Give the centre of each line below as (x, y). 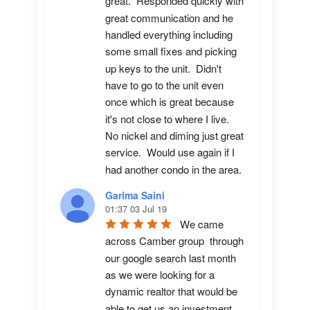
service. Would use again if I (170, 152)
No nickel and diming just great (174, 136)
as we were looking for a (160, 275)
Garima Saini (135, 195)
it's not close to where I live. (167, 118)
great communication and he (169, 17)
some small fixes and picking (171, 51)
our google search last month (171, 257)
